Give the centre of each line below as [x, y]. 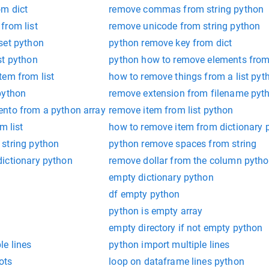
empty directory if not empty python [186, 228]
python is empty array [156, 211]
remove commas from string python [186, 9]
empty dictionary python [161, 177]
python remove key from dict [171, 43]
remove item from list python [171, 110]
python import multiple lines [169, 244]
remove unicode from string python [185, 26]
